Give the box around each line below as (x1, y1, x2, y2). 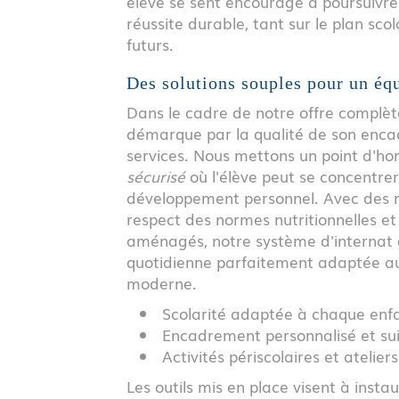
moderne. (126, 271, 197, 294)
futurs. (126, 32, 174, 55)
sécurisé (126, 164, 185, 187)
